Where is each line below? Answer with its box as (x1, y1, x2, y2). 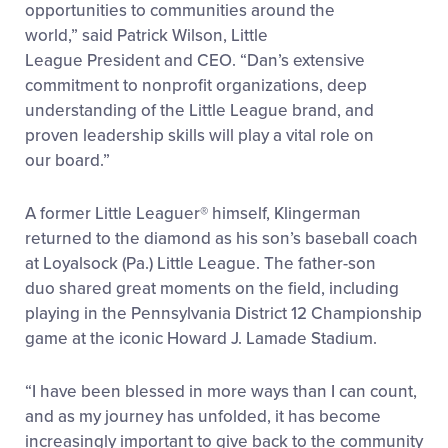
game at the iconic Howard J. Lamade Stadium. (25, 328, 381, 350)
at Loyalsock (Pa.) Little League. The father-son (25, 253, 376, 275)
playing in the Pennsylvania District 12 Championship (25, 303, 422, 325)
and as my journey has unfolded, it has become (25, 406, 381, 428)
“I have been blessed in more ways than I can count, (25, 381, 417, 403)
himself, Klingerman (208, 203, 361, 225)
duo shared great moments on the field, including (25, 278, 399, 300)
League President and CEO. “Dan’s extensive (25, 50, 365, 72)
